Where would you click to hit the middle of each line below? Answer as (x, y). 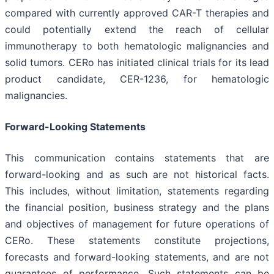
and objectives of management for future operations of (137, 224)
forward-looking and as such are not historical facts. (137, 175)
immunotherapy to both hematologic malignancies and (137, 46)
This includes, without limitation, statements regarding (137, 191)
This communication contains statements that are (137, 158)
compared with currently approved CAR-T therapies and (137, 13)
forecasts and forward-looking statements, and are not (137, 257)
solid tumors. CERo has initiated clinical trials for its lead (137, 63)
